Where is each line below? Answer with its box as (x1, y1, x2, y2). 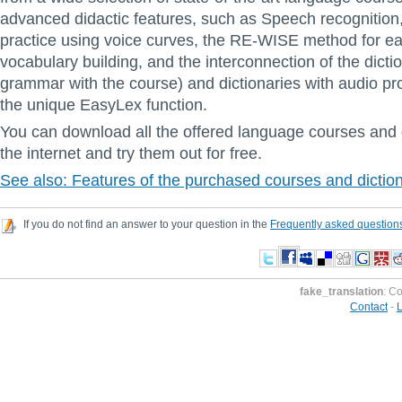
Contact (350, 301, 388, 314)
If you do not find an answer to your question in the (21, 218, 270, 232)
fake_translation (300, 285, 383, 299)
